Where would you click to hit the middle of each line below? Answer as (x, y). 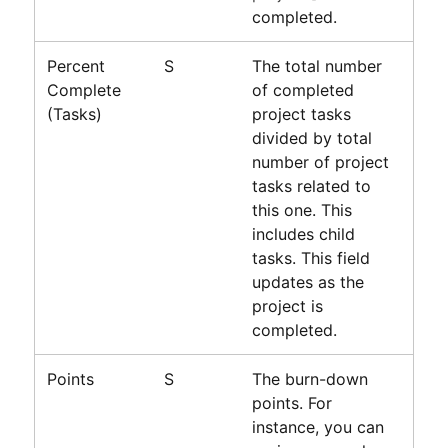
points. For (291, 402)
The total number (316, 65)
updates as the (307, 281)
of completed (302, 89)
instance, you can (317, 426)
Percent (75, 65)
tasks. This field (310, 257)
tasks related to (311, 185)
